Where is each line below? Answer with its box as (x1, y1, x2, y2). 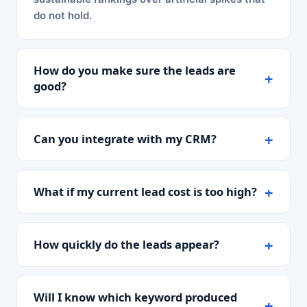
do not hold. (34, 9, 92, 22)
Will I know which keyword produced (34, 289, 237, 305)
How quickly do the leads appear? (34, 236, 219, 252)
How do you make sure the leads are (34, 62, 236, 78)
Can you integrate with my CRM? (34, 131, 217, 147)
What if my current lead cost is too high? (34, 184, 257, 199)
